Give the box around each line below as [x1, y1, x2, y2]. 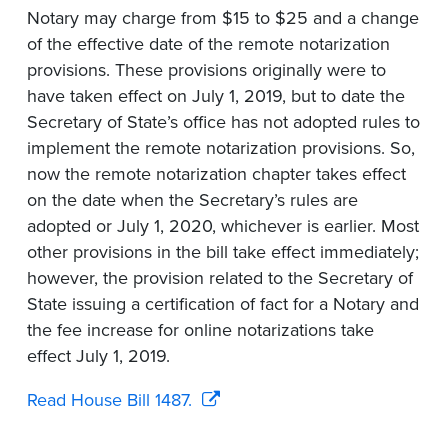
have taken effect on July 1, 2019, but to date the [27, 85, 405, 108]
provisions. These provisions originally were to [27, 59, 386, 82]
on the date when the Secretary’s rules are [27, 189, 358, 212]
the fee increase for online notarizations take [27, 319, 374, 342]
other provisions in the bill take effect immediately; [27, 241, 419, 264]
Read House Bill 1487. [27, 389, 192, 412]
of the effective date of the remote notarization [27, 33, 390, 56]
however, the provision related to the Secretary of [27, 267, 413, 290]
